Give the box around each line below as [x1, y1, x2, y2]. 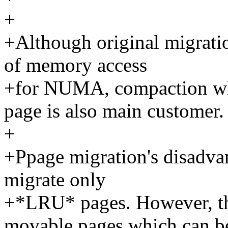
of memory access [4, 54, 147, 76]
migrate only [4, 168, 106, 191]
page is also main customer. [4, 100, 224, 122]
